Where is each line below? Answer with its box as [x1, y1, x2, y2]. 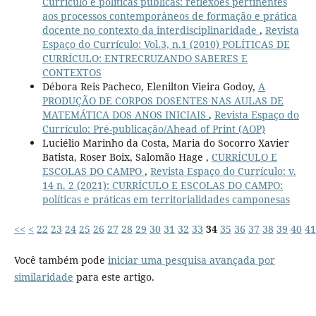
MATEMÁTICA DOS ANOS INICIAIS [42, 107, 209, 121]
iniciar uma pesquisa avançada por [107, 253, 275, 267]
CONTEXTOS [42, 65, 102, 79]
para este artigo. [73, 269, 154, 284]
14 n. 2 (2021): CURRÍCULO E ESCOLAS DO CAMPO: [42, 178, 283, 192]
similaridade [13, 269, 73, 284]
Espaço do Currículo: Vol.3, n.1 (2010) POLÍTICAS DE [42, 37, 290, 51]
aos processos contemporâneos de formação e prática [42, 8, 297, 23]
